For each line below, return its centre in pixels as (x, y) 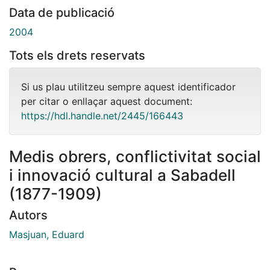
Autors (28, 215)
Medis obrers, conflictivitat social (135, 156)
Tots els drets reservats (77, 55)
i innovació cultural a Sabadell (122, 175)
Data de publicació (62, 12)
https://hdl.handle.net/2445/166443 (102, 115)
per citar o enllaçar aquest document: (107, 101)
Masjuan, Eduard (47, 234)
